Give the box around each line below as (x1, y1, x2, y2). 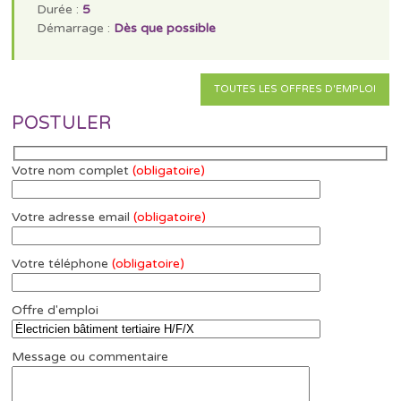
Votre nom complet (12, 163, 133, 179)
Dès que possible (114, 20, 217, 36)
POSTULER (12, 112, 112, 134)
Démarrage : (37, 20, 115, 36)
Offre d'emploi (12, 303, 99, 319)
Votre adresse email (12, 209, 134, 226)
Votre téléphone (12, 256, 113, 272)
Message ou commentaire (12, 349, 169, 365)
